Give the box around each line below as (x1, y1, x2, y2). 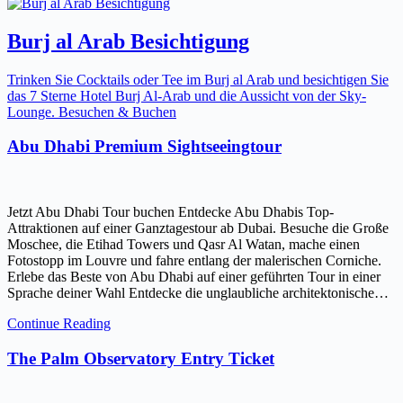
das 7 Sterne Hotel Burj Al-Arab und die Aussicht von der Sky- (7, 87, 366, 103)
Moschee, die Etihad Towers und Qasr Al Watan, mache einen (7, 236, 360, 252)
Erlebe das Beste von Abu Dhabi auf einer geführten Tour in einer (7, 268, 381, 284)
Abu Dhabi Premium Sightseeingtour (7, 137, 282, 157)
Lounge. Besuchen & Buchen (7, 103, 176, 120)
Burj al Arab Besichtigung (7, 29, 249, 53)
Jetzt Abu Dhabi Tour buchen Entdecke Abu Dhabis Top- (7, 203, 334, 219)
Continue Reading (7, 315, 111, 331)
